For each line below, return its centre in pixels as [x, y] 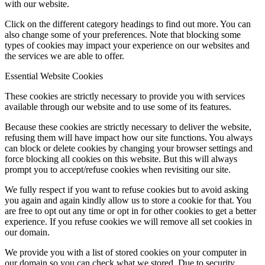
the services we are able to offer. [64, 56]
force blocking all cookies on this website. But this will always [121, 159]
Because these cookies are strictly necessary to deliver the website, [128, 127]
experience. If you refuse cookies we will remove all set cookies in [128, 222]
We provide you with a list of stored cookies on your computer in [126, 253]
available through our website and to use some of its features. [118, 107]
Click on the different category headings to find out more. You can [128, 24]
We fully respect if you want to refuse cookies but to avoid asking [127, 190]
